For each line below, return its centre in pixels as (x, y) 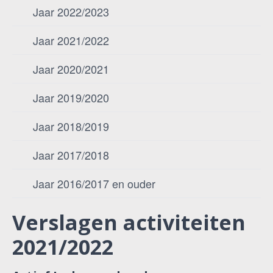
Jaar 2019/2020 (71, 97)
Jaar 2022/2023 (71, 12)
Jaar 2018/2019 (71, 126)
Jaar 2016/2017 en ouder (94, 183)
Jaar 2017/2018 (71, 155)
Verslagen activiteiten (129, 222)
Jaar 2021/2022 (71, 40)
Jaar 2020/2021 (71, 69)
